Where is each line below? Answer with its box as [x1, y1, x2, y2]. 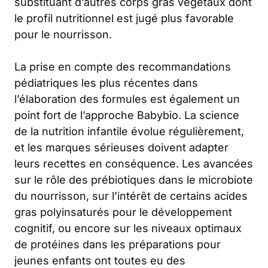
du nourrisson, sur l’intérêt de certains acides [14, 190, 248, 203]
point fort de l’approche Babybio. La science [14, 109, 239, 122]
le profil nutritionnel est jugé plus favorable [14, 12, 234, 25]
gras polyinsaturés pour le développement [14, 206, 232, 219]
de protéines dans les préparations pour [14, 238, 221, 251]
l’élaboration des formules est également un [14, 93, 240, 106]
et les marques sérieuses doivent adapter [14, 141, 229, 154]
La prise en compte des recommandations [14, 60, 231, 74]
